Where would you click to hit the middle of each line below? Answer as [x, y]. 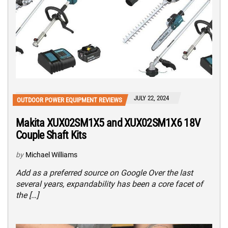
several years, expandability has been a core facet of [109, 184]
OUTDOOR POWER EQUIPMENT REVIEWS [69, 100]
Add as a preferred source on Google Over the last [104, 173]
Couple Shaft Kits [51, 135]
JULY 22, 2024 [151, 98]
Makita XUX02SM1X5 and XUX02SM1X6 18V [108, 123]
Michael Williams [51, 155]
